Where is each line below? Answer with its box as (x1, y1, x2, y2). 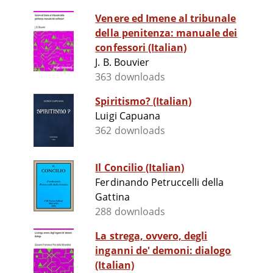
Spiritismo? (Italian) (95, 94, 192, 108)
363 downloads (95, 70, 165, 84)
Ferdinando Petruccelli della (95, 175, 224, 190)
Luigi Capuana (95, 109, 160, 123)
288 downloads (95, 205, 165, 219)
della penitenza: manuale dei (95, 26, 238, 40)
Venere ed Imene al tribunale (95, 12, 236, 26)
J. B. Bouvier (95, 55, 149, 69)
